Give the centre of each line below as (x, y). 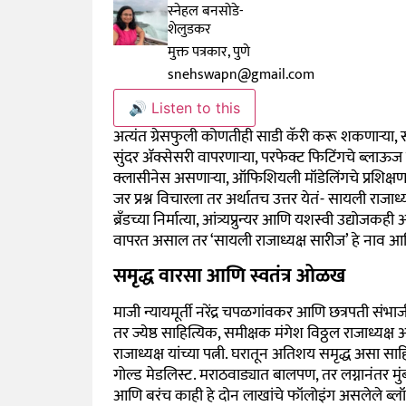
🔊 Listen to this (184, 107)
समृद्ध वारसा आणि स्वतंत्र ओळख (229, 276)
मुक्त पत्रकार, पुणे (211, 52)
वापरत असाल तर (161, 241)
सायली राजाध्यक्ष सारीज (279, 241)
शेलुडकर (190, 29)
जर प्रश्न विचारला (158, 199)
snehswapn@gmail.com (242, 74)
